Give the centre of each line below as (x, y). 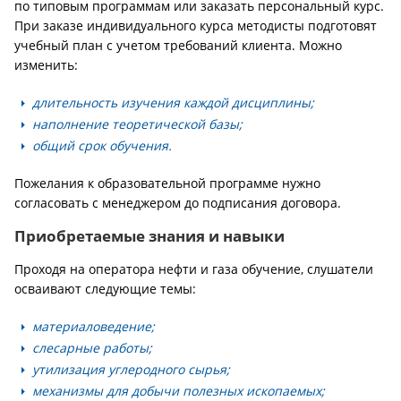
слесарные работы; (92, 348)
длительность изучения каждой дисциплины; (173, 102)
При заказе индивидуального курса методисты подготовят (196, 26)
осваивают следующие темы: (105, 289)
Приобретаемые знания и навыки (149, 236)
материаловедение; (94, 326)
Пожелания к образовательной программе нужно (167, 183)
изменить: (46, 65)
